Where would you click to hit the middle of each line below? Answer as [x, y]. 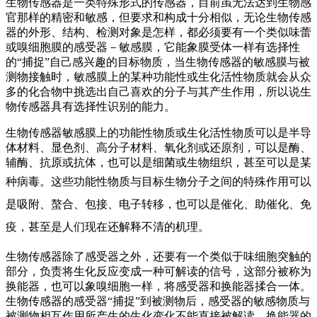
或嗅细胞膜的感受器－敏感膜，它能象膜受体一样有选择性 [153, 47]
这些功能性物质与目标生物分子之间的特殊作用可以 [181, 182]
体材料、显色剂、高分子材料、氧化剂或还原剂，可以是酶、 [158, 148]
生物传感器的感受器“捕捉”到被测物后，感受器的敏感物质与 [158, 301]
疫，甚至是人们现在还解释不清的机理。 [108, 227]
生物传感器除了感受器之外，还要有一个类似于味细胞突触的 [158, 257]
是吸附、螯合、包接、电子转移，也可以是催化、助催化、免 [158, 204]
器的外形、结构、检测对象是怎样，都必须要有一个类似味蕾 [158, 33]
